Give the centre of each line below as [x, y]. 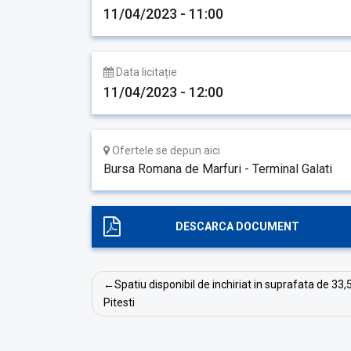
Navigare [134, 282]
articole [128, 333]
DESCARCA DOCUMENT [237, 226]
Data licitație [145, 72]
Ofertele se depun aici [165, 150]
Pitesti [119, 302]
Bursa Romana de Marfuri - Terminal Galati [218, 169]
